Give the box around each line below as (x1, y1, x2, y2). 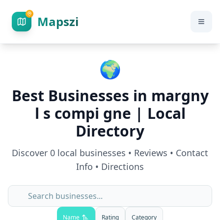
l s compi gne (34, 103, 131, 123)
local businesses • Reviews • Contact (55, 147, 208, 159)
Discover (12, 147, 50, 159)
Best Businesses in (11, 85, 151, 106)
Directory (76, 121, 144, 141)
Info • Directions (76, 161, 144, 172)
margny (151, 85, 209, 106)
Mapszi (37, 13, 79, 29)
